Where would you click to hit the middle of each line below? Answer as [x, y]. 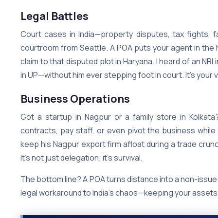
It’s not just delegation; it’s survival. [82, 157]
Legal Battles [54, 16]
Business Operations [75, 99]
